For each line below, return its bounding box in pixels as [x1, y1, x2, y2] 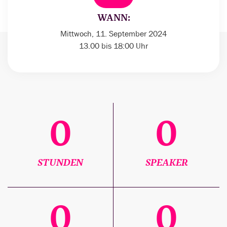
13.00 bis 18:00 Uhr [79, 41, 148, 52]
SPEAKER [145, 157, 188, 169]
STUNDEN [37, 157, 83, 169]
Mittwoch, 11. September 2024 [60, 28, 167, 40]
